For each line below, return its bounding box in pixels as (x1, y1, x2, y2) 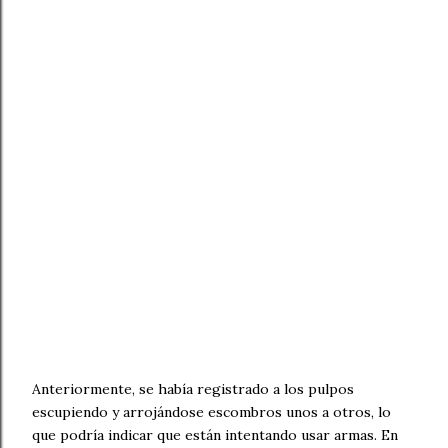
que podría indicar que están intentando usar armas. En (32, 425, 398, 444)
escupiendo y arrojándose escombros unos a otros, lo (32, 402, 391, 421)
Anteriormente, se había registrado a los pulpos (32, 379, 354, 398)
